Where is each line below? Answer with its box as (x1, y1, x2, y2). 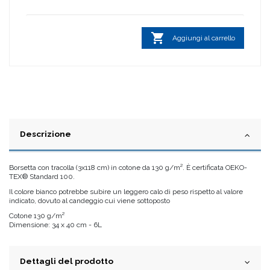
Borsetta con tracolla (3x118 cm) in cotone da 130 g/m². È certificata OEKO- (9, 163, 247, 172)
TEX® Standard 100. (9, 172, 75, 181)
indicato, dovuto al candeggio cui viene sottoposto (9, 196, 170, 205)
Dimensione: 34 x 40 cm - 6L (9, 220, 102, 229)
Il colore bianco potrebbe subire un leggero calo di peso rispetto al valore (9, 187, 243, 196)
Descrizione (20, 129, 71, 139)
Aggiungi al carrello (172, 33, 235, 42)
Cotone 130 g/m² (9, 211, 64, 220)
